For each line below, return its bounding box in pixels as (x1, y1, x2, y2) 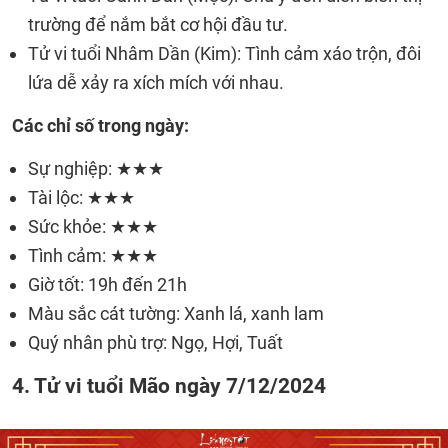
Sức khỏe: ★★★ (28, 216, 158, 237)
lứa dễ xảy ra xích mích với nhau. (28, 72, 284, 93)
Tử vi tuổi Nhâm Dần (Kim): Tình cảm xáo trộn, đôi (28, 43, 421, 64)
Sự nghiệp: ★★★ (28, 158, 164, 179)
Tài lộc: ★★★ (28, 187, 135, 208)
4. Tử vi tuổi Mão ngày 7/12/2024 (12, 373, 326, 398)
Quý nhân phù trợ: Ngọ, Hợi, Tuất (28, 332, 283, 353)
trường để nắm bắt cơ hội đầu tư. (28, 14, 288, 35)
